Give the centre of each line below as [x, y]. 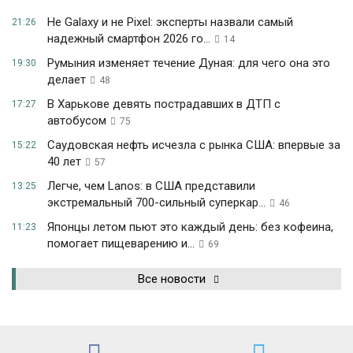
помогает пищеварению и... [121, 244]
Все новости [172, 279]
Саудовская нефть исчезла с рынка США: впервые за [194, 145]
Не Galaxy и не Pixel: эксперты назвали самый [170, 22]
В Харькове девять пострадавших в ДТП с [164, 104]
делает [67, 80]
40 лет [64, 162]
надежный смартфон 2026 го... [129, 39]
